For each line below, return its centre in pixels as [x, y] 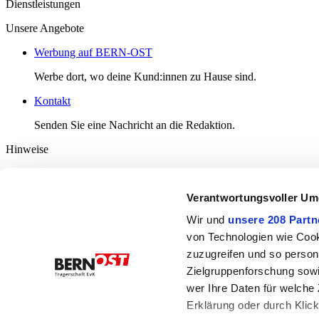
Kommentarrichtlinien [83, 224]
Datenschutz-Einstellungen [94, 249]
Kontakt [52, 101]
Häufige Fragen [69, 198]
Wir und [208, 220]
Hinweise [27, 150]
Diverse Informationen [56, 174]
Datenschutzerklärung [83, 236]
